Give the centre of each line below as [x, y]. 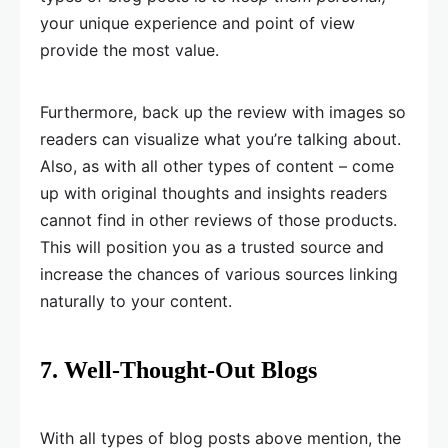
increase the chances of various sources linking [219, 274]
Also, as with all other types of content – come [217, 166]
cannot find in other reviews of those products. [218, 220]
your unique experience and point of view [197, 23]
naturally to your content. [136, 301]
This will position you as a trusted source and [212, 247]
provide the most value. [129, 50]
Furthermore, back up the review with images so [223, 112]
